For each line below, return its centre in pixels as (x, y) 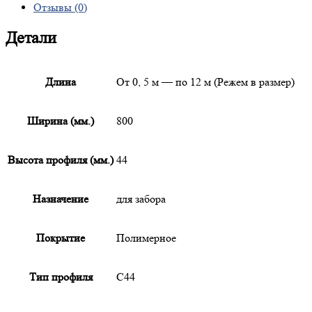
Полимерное (146, 238)
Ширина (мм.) (61, 121)
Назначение (61, 199)
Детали (31, 38)
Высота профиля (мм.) (61, 160)
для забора (141, 199)
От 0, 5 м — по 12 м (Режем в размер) (205, 82)
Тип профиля (61, 277)
